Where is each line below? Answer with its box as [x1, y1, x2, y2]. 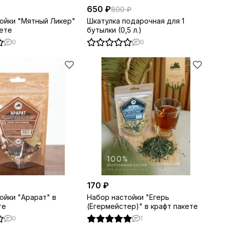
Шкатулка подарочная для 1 [87, 17, 184, 25]
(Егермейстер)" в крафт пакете [87, 202, 198, 210]
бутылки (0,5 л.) [87, 26, 142, 34]
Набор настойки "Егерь [87, 193, 169, 201]
